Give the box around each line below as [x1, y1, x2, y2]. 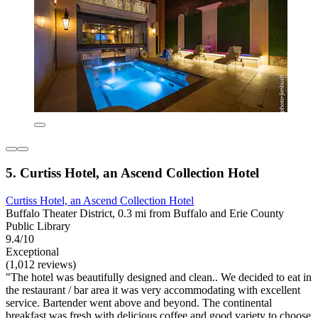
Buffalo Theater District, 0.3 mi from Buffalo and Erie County [6, 207, 284, 219]
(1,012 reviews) [6, 258, 76, 270]
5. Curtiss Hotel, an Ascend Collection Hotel [6, 165, 259, 181]
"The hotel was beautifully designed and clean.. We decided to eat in [6, 270, 312, 283]
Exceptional [6, 245, 59, 258]
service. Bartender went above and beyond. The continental [6, 296, 272, 309]
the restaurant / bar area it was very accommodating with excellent [6, 283, 300, 296]
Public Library [6, 219, 70, 232]
